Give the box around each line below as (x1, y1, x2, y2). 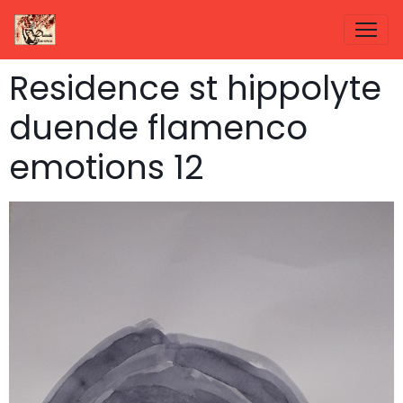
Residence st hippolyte (9, 65, 381, 112)
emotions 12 (9, 144, 204, 191)
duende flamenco (9, 104, 308, 151)
